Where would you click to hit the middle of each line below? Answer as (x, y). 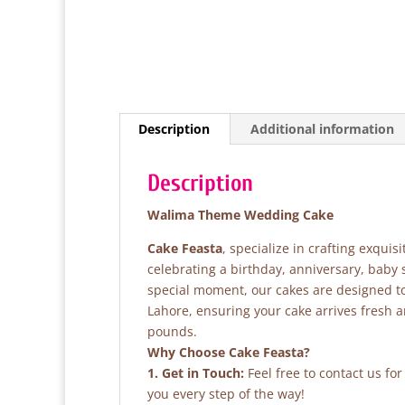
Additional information (322, 129)
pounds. (172, 331)
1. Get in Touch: (196, 373)
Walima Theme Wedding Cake (240, 215)
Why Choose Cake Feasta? (229, 352)
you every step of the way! (226, 394)
